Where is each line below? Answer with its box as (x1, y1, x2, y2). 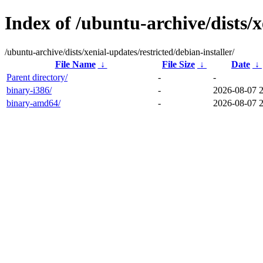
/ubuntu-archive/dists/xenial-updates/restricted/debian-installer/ (5, 46, 234, 57)
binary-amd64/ (6, 97, 60, 108)
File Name (55, 59, 96, 69)
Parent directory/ (6, 72, 68, 82)
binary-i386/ (6, 85, 52, 95)
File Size (162, 59, 195, 69)
